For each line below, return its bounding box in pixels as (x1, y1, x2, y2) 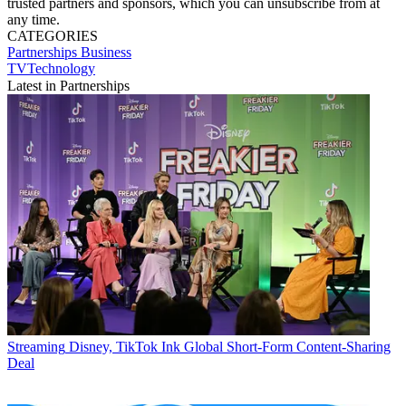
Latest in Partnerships (7, 77, 130, 93)
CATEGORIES (7, 27, 98, 43)
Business (81, 43, 131, 60)
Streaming (7, 339, 65, 355)
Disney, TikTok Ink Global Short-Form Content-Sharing (69, 339, 391, 355)
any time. (7, 11, 60, 27)
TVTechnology (7, 60, 95, 76)
